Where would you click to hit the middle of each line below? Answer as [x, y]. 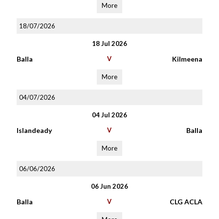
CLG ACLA [186, 202]
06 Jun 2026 [109, 186]
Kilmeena [187, 59]
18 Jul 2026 [109, 44]
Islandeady [34, 130]
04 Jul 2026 [109, 115]
